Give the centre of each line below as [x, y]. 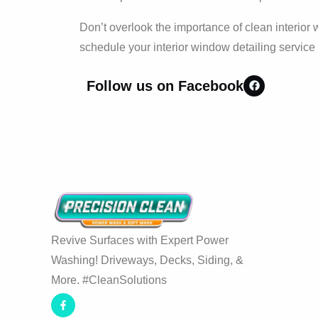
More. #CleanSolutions [109, 280]
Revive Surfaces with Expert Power [140, 240]
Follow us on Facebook [165, 86]
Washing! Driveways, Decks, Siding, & [147, 260]
